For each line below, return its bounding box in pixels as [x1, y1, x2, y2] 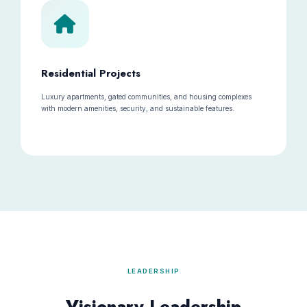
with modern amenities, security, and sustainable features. [40, 104, 234, 112]
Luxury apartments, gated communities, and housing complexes [40, 93, 251, 101]
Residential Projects [40, 66, 140, 81]
